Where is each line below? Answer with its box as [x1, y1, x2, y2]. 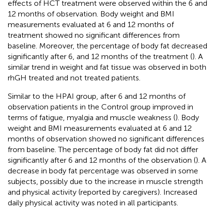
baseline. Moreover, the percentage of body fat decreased [8, 41, 207, 50]
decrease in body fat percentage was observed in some [8, 166, 198, 175]
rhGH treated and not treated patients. [8, 73, 140, 82]
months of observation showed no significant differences [8, 134, 204, 143]
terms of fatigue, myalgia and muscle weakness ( [8, 112, 175, 122]
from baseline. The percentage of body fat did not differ [8, 144, 198, 154]
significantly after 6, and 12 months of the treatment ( [8, 51, 192, 61]
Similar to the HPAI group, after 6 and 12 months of [8, 91, 186, 101]
